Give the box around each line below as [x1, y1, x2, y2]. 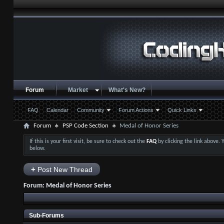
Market [67, 86, 88, 93]
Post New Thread [35, 165, 92, 173]
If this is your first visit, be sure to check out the [29, 138, 146, 144]
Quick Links [167, 107, 196, 113]
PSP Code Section [62, 122, 108, 129]
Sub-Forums [28, 212, 64, 219]
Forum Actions [118, 107, 153, 113]
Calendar [46, 107, 68, 113]
